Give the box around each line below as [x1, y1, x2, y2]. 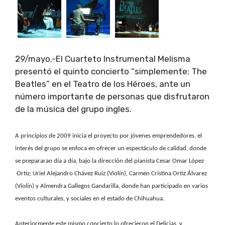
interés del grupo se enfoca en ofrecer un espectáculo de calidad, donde [15, 145, 206, 152]
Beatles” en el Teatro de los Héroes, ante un [15, 79, 190, 89]
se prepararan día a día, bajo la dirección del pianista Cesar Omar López [15, 157, 204, 164]
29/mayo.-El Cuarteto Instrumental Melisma [15, 54, 190, 64]
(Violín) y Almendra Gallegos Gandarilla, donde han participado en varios [15, 182, 208, 189]
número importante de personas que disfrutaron [15, 91, 209, 102]
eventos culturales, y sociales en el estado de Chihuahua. [15, 195, 164, 202]
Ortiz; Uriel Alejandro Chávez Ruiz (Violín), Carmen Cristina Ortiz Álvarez [15, 170, 207, 177]
